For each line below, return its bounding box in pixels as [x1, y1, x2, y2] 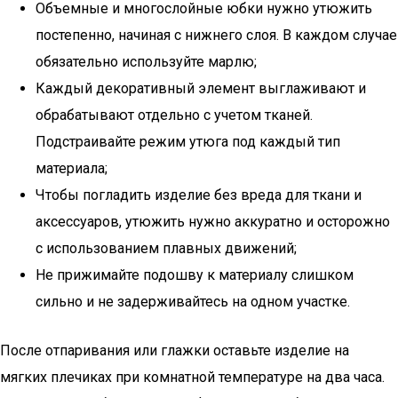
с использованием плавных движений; [36, 240, 297, 257]
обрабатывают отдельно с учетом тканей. [36, 107, 313, 123]
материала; [36, 160, 107, 177]
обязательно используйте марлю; [36, 53, 257, 70]
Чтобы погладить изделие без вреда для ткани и [36, 187, 362, 203]
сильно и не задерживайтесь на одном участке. [36, 293, 350, 310]
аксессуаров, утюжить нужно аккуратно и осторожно [36, 213, 390, 230]
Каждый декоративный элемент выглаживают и [36, 80, 366, 97]
